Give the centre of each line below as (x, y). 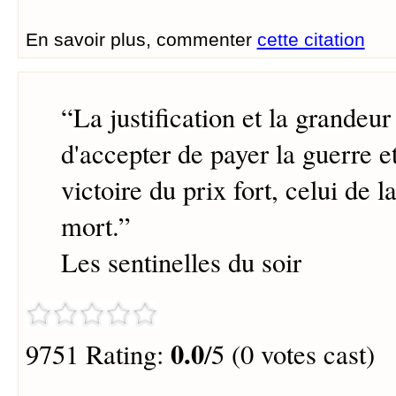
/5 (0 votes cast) (289, 354)
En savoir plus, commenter (141, 39)
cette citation (311, 39)
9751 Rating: (98, 354)
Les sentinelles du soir (181, 263)
